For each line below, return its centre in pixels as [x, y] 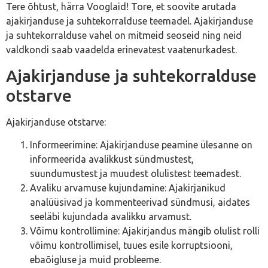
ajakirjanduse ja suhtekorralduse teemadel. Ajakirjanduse [130, 21]
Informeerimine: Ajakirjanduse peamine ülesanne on [141, 144]
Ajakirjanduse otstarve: [56, 122]
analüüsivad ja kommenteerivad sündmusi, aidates [140, 202]
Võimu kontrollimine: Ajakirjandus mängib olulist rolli [145, 231]
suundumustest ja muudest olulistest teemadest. [135, 173]
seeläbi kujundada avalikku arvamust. [111, 216]
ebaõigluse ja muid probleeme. [95, 259]
